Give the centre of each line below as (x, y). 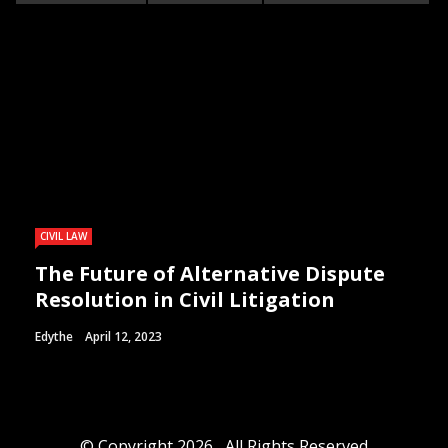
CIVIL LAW (63, 235)
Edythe (54, 336)
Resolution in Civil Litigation (185, 299)
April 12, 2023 (123, 336)
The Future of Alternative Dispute (210, 273)
